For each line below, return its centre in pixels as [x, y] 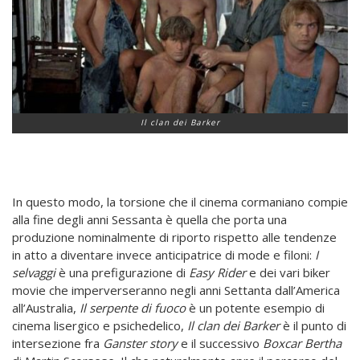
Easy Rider [217, 272]
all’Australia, [46, 307]
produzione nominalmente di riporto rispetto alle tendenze [174, 237]
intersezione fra [57, 343]
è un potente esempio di [255, 307]
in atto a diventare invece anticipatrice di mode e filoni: [164, 254]
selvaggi [34, 272]
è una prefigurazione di [122, 272]
